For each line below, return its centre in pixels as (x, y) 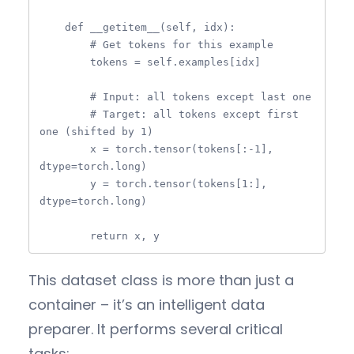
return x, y (125, 235)
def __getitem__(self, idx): (52, 27)
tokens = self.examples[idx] (65, 62)
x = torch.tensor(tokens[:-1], (65, 149)
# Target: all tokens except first (65, 114)
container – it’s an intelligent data (147, 305)
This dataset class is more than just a (161, 281)
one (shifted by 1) (96, 131)
